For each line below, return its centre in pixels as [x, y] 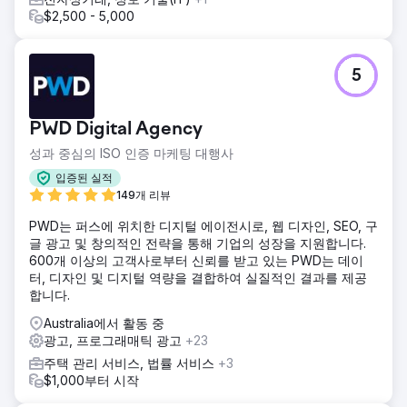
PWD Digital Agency [116, 129]
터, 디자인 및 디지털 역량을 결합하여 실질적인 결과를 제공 [198, 277]
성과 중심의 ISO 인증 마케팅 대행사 [131, 153]
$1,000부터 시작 [91, 380]
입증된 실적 [84, 178]
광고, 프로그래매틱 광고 [114, 340]
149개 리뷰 [144, 194]
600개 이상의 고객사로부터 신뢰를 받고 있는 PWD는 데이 [196, 260]
